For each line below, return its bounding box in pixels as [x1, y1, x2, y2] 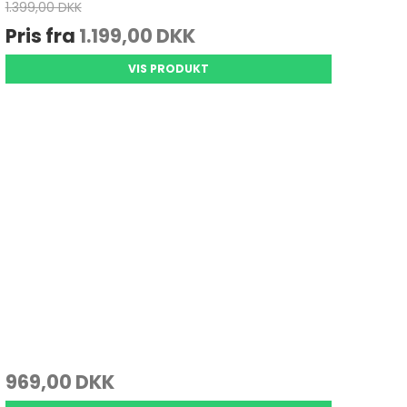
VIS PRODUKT [127, 60, 209, 76]
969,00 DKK [5, 368, 114, 395]
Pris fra [5, 22, 79, 49]
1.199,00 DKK [78, 22, 195, 49]
